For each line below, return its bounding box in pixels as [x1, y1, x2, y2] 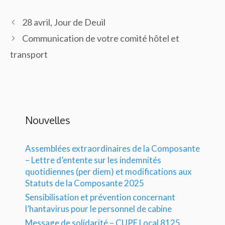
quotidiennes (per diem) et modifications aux [25, 166, 192, 177]
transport [10, 49, 48, 60]
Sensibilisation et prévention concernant [25, 192, 175, 202]
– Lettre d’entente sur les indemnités [25, 155, 161, 165]
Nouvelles [25, 114, 70, 127]
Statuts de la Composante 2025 [25, 178, 144, 188]
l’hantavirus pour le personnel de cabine [25, 203, 172, 214]
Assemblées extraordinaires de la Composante [25, 143, 200, 154]
